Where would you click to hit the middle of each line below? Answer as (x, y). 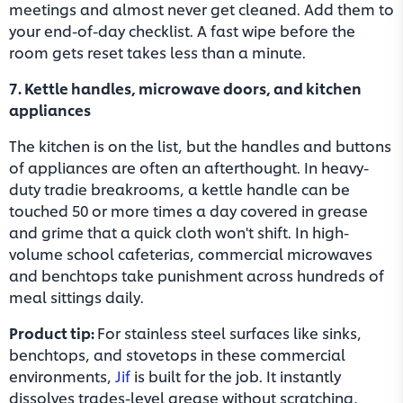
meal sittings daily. (76, 296)
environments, (62, 376)
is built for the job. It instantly (236, 376)
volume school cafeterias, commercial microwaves (191, 253)
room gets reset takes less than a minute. (157, 52)
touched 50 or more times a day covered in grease (188, 210)
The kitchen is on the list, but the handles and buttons (200, 145)
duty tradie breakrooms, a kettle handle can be (179, 188)
